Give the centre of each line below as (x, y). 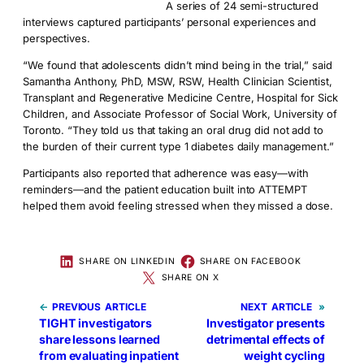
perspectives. (56, 39)
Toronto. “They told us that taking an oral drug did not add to (173, 130)
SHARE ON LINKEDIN (127, 262)
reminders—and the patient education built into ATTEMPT (165, 190)
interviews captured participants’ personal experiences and (170, 22)
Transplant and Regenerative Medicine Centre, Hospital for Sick (180, 98)
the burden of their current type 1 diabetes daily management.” (178, 147)
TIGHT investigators (96, 323)
